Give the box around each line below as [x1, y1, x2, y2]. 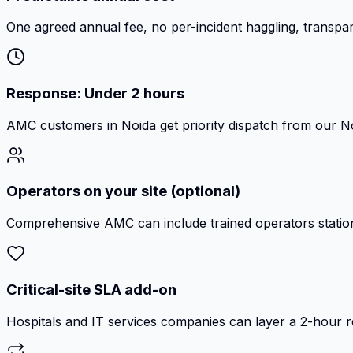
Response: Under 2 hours [6, 84, 184, 103]
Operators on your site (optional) [6, 182, 240, 201]
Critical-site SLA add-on [6, 280, 176, 299]
